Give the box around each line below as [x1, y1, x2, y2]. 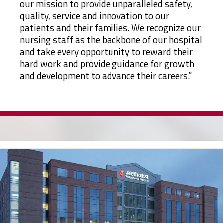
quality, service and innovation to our [20, 8, 169, 23]
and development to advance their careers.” [20, 68, 192, 83]
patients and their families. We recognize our [20, 20, 201, 35]
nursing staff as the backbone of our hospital [20, 32, 202, 47]
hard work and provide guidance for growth [20, 56, 194, 71]
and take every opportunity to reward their [20, 44, 193, 59]
